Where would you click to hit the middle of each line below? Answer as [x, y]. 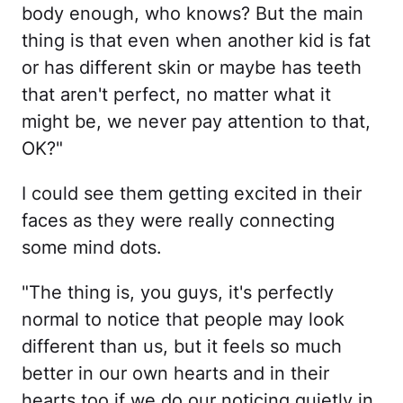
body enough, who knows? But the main [193, 14]
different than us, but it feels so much [182, 347]
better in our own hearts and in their [175, 374]
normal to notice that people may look [183, 320]
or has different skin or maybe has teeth [192, 68]
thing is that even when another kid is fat [196, 41]
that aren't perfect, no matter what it [176, 95]
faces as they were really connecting [178, 221]
